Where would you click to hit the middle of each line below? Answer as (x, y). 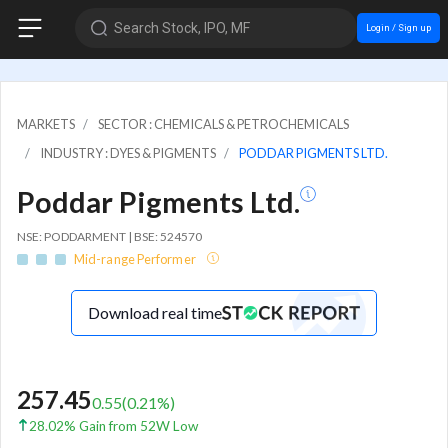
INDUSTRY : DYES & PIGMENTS (128, 152)
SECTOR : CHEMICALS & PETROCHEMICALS (223, 123)
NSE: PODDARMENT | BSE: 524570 (109, 236)
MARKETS (46, 123)
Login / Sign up (398, 27)
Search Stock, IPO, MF (181, 27)
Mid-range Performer (136, 259)
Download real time (155, 313)
